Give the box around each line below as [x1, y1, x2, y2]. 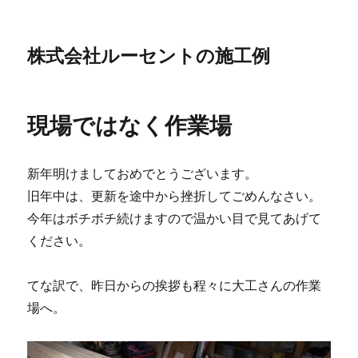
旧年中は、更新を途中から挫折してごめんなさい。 [27, 188, 322, 204]
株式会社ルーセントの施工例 [27, 45, 271, 67]
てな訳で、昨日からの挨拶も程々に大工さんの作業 [27, 277, 322, 293]
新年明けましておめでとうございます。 [27, 165, 258, 181]
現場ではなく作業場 [27, 112, 233, 139]
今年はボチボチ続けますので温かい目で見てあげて [27, 210, 322, 226]
